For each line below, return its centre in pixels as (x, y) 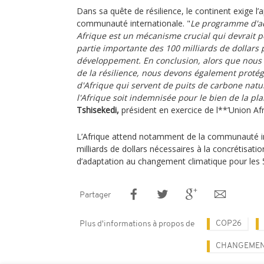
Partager (95, 195)
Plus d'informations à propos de (137, 224)
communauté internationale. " (133, 23)
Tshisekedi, (98, 110)
